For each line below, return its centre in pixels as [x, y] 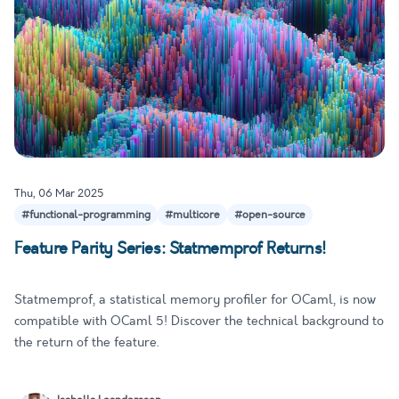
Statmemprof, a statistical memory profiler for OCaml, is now [195, 299]
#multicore [192, 214]
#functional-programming [86, 214]
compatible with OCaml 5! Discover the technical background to [199, 321]
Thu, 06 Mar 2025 [59, 193]
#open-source [270, 214]
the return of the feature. [87, 342]
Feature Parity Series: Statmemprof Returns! [170, 248]
